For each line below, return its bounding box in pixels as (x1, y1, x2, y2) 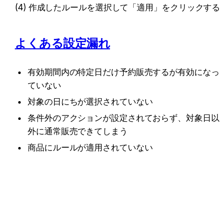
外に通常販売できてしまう (28, 126, 128, 137)
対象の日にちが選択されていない (28, 97, 153, 107)
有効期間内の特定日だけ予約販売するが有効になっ (28, 67, 220, 77)
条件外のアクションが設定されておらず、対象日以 (28, 113, 220, 123)
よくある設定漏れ (15, 36, 110, 51)
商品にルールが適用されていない (28, 143, 153, 153)
